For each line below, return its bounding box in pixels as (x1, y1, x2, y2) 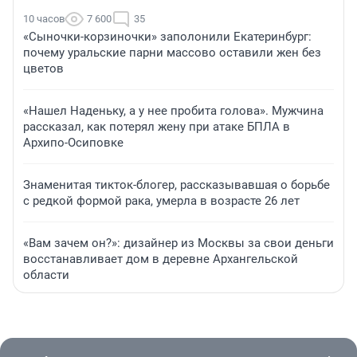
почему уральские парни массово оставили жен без (23, 45, 321, 61)
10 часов (23, 13, 65, 25)
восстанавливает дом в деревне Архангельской (23, 252, 298, 267)
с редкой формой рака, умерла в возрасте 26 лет (23, 194, 300, 209)
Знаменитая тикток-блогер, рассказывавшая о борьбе (23, 178, 330, 193)
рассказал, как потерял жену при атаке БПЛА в (23, 120, 290, 135)
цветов (23, 61, 64, 76)
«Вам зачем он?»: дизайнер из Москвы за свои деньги (23, 236, 334, 251)
